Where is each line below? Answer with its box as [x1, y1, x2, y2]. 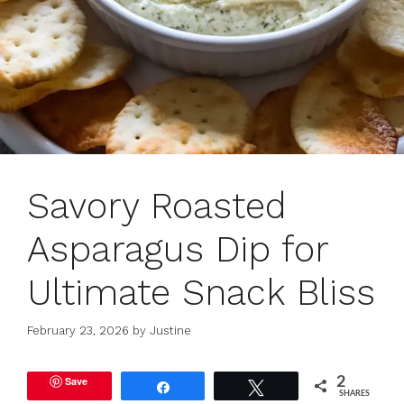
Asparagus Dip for [27, 227, 328, 271]
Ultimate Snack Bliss [27, 271, 375, 314]
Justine [150, 324, 191, 338]
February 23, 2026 [27, 324, 129, 338]
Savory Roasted [27, 184, 287, 227]
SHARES [339, 390, 371, 399]
